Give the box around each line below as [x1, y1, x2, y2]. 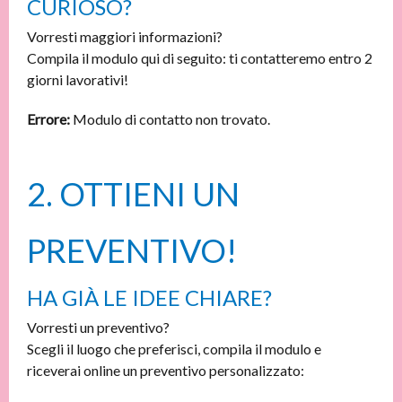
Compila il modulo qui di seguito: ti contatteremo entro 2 [27, 49, 372, 66]
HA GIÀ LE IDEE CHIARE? [27, 284, 272, 310]
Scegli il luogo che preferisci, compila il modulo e [27, 340, 321, 357]
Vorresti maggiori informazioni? [27, 28, 223, 45]
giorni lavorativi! [27, 71, 128, 88]
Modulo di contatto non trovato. [70, 110, 270, 127]
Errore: [27, 110, 70, 127]
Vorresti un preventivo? [27, 319, 170, 336]
